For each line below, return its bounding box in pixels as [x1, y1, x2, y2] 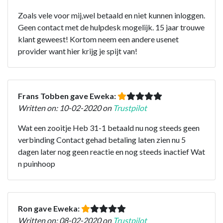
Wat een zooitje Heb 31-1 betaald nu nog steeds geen [18, 122, 200, 132]
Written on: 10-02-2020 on [18, 103, 113, 112]
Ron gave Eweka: [18, 203, 81, 213]
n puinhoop [18, 158, 55, 168]
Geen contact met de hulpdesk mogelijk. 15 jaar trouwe [18, 22, 205, 32]
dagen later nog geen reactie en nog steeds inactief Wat [18, 146, 205, 156]
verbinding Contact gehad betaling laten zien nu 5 [18, 134, 186, 144]
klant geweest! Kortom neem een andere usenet [18, 34, 179, 44]
